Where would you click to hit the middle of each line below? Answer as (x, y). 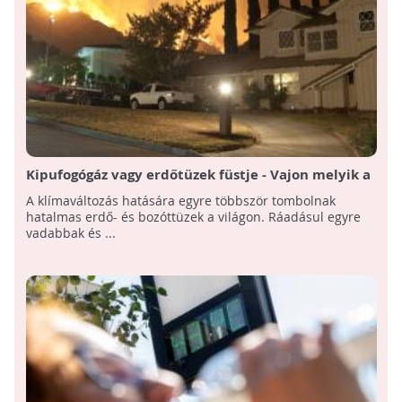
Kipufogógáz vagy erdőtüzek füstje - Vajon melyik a (198, 175)
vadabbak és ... (70, 233)
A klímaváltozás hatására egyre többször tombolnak (180, 201)
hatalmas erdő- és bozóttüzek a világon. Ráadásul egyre (193, 217)
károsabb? (60, 193)
